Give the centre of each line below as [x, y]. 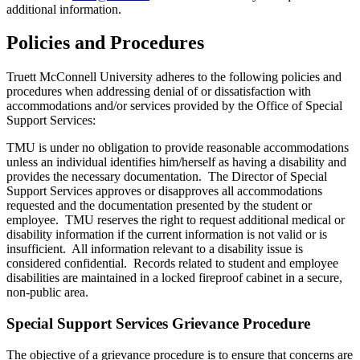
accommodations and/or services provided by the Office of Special [174, 106]
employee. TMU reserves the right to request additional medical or [176, 220]
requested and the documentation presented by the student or [159, 206]
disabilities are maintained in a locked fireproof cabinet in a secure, [174, 278]
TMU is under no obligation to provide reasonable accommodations [178, 148]
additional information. [64, 9]
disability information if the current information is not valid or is [167, 235]
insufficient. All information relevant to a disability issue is [155, 249]
